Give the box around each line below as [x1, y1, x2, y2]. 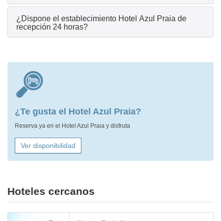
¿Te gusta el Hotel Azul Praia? [15, 107, 141, 117]
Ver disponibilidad [21, 142, 75, 150]
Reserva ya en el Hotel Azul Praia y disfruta [15, 122, 130, 130]
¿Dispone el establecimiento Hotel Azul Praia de [16, 14, 186, 23]
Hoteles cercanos [7, 185, 95, 197]
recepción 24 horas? [16, 23, 88, 32]
